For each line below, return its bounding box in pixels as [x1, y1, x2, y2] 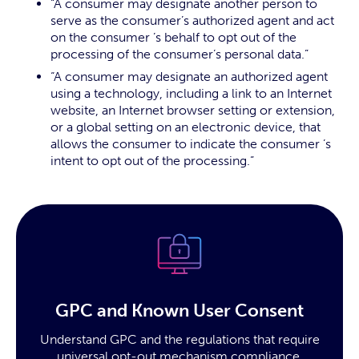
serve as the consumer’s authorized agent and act [50, 13, 334, 28]
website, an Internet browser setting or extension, [50, 103, 335, 118]
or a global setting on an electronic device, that [50, 119, 321, 135]
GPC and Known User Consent [55, 300, 304, 321]
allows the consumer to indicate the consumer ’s [50, 136, 331, 151]
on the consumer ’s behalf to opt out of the [50, 30, 296, 45]
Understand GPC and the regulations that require [39, 332, 320, 347]
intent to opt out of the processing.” [50, 153, 254, 168]
